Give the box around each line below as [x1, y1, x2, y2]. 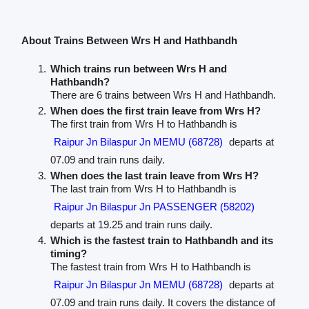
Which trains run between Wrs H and [50, 62, 227, 74]
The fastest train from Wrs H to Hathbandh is [50, 260, 251, 272]
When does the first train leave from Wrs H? [50, 104, 261, 117]
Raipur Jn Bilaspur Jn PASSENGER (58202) [53, 200, 255, 212]
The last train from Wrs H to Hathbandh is [50, 182, 237, 195]
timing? [50, 247, 87, 259]
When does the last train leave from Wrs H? [50, 169, 259, 181]
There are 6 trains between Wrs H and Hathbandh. [50, 88, 276, 101]
